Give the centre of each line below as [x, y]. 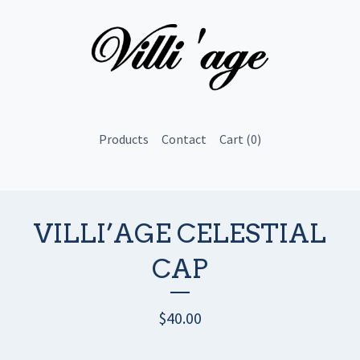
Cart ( [235, 139]
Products [124, 139]
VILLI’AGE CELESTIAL [180, 233]
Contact [184, 139]
